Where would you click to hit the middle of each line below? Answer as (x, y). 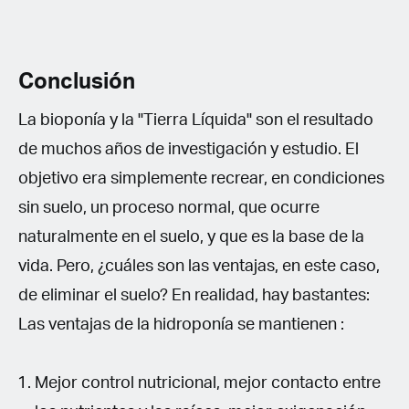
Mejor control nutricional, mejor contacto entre (208, 383)
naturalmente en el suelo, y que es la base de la (191, 237)
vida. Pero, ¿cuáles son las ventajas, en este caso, (199, 266)
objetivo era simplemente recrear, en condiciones (201, 178)
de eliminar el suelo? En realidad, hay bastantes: (194, 295)
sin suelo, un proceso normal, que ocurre (169, 208)
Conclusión (77, 82)
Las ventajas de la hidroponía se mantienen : (181, 325)
